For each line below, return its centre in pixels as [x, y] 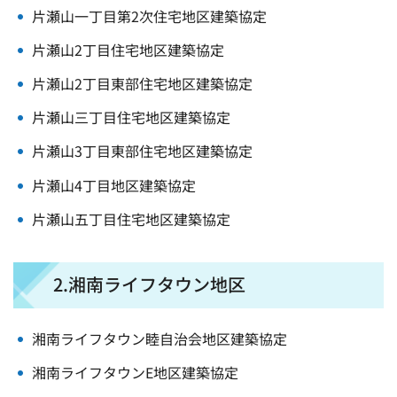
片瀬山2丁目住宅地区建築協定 [128, 49]
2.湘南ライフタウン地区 [149, 284]
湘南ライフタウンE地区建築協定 [135, 372]
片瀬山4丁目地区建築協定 [113, 185]
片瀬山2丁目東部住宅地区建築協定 [142, 83]
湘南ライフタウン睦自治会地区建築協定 [159, 338]
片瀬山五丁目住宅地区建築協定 [131, 218]
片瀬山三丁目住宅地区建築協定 [131, 117]
